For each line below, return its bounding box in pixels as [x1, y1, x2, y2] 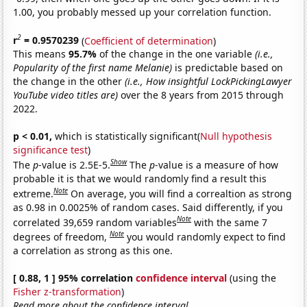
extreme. [13, 186, 54, 200]
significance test [13, 143, 88, 157]
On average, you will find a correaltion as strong [71, 186, 293, 200]
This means [13, 47, 69, 61]
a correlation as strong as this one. [13, 243, 173, 257]
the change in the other [13, 75, 125, 88]
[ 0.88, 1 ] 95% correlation [13, 271, 136, 284]
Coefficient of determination [84, 34, 214, 47]
